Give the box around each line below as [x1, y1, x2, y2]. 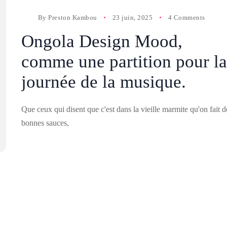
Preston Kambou [48, 13, 97, 21]
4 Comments [168, 13, 205, 21]
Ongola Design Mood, [21, 31, 182, 51]
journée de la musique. [21, 71, 186, 92]
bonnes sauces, [21, 118, 69, 127]
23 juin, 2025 [112, 13, 153, 21]
